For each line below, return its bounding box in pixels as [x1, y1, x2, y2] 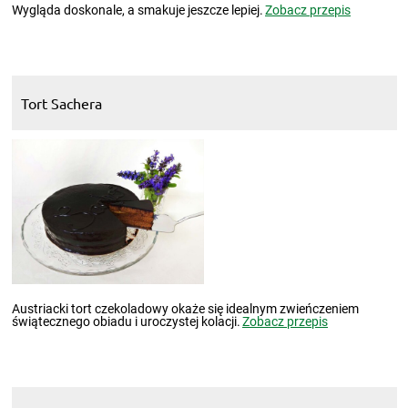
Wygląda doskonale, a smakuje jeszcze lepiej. [11, 2, 263, 17]
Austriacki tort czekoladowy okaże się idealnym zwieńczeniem [11, 301, 359, 316]
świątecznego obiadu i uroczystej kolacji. [11, 313, 240, 329]
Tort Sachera [20, 93, 102, 112]
